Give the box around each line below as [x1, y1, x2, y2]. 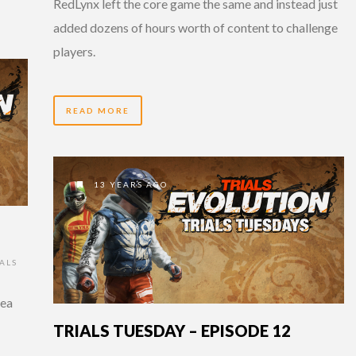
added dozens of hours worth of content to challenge [53, 20, 338, 36]
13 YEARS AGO [91, 179, 168, 189]
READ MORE [66, 106, 130, 116]
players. [53, 44, 95, 60]
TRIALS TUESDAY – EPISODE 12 [53, 321, 291, 341]
